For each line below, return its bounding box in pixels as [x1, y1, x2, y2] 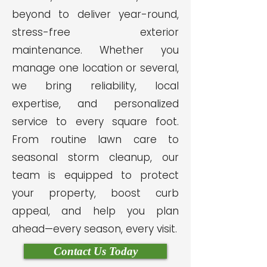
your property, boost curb [12, 186, 179, 200]
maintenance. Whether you [12, 43, 179, 57]
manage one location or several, [12, 61, 179, 75]
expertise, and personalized [12, 97, 179, 111]
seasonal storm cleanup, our [12, 150, 179, 164]
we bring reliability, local [12, 79, 179, 93]
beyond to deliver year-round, [12, 7, 179, 21]
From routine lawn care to [12, 132, 179, 147]
